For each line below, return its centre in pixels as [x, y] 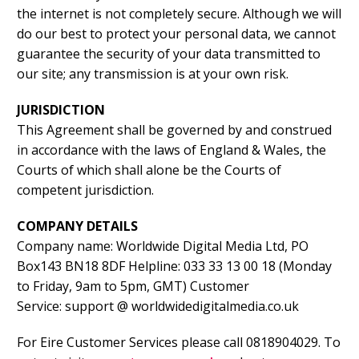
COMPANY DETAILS [77, 226]
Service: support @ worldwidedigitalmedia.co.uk [158, 307]
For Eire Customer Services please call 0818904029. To [179, 343]
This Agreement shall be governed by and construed [174, 130]
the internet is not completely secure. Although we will [179, 14]
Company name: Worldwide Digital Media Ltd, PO [163, 246]
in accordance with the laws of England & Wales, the [171, 150]
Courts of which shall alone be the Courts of [149, 170]
